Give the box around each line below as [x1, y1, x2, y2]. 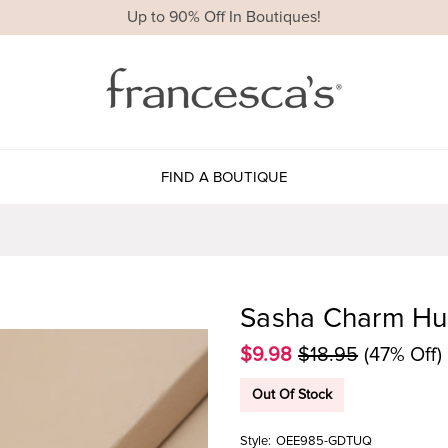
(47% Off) [364, 342, 442, 367]
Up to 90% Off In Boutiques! [127, 7, 321, 28]
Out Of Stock [252, 385, 332, 403]
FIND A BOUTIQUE [160, 167, 288, 186]
